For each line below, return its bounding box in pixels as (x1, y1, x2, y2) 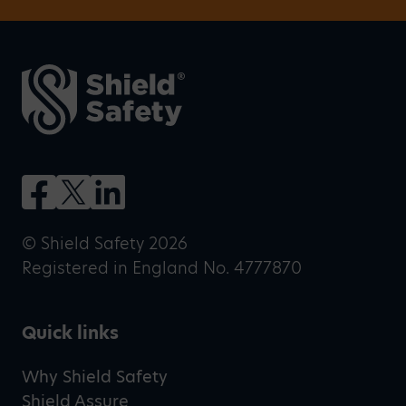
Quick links (22, 321, 119, 346)
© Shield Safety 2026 (22, 232, 188, 256)
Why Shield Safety (22, 365, 168, 389)
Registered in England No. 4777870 (22, 256, 302, 280)
